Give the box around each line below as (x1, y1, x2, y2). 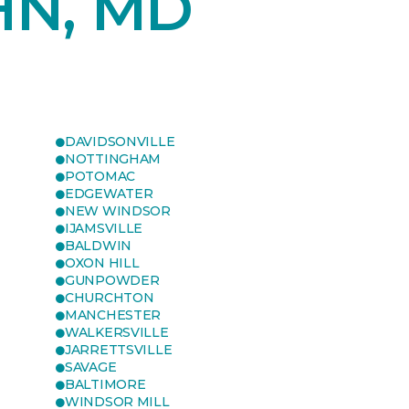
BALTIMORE (65, 376, 146, 393)
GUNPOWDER (65, 272, 160, 288)
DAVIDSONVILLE (65, 133, 175, 150)
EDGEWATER (65, 185, 153, 202)
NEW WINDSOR (65, 203, 171, 219)
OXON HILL (65, 255, 140, 271)
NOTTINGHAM (65, 151, 162, 167)
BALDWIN (65, 237, 132, 254)
